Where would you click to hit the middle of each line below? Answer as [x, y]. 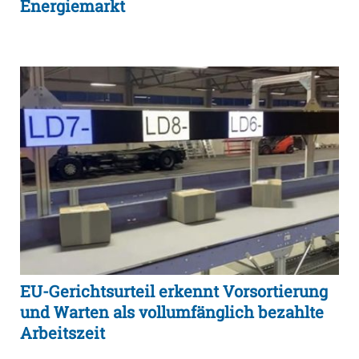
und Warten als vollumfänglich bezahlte [172, 312]
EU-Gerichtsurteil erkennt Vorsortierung [174, 291]
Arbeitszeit [63, 333]
